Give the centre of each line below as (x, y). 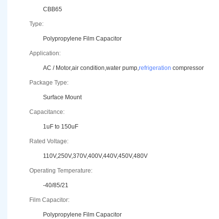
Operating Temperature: (61, 171)
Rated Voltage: (49, 142)
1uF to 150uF (61, 127)
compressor (187, 68)
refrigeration (155, 68)
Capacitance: (47, 112)
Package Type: (49, 83)
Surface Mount (62, 98)
